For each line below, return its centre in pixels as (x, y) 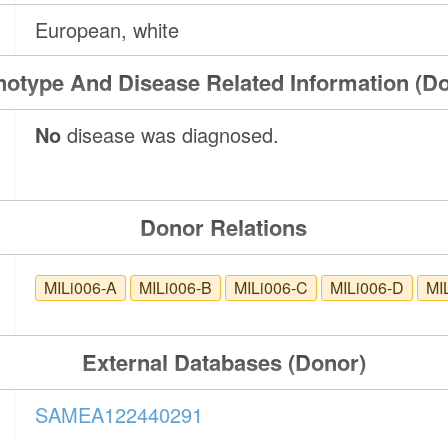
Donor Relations (224, 227)
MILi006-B (176, 288)
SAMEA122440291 (119, 415)
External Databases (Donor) (223, 362)
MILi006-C (271, 288)
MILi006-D (367, 288)
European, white (107, 30)
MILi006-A (81, 288)
